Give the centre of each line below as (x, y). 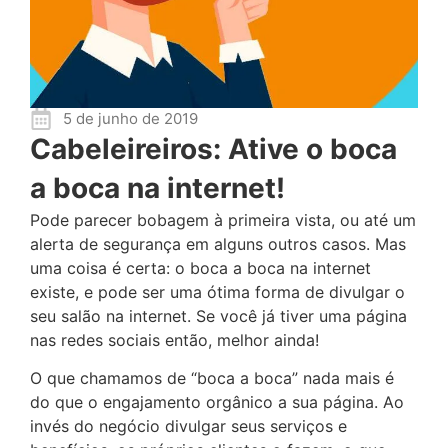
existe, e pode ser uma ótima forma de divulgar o (217, 292)
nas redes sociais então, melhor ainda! (174, 340)
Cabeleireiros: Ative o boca (213, 149)
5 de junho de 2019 (130, 118)
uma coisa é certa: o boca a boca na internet (200, 268)
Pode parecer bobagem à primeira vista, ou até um (223, 220)
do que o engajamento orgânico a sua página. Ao (217, 402)
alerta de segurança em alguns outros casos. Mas (218, 244)
